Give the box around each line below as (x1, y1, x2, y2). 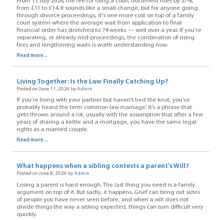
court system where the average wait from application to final (16, 20, 182, 26)
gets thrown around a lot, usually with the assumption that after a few (16, 112, 203, 118)
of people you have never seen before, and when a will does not (16, 196, 189, 203)
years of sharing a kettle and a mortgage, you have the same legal (16, 119, 196, 126)
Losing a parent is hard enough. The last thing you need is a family (16, 182, 195, 188)
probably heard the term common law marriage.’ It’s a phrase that (16, 105, 192, 111)
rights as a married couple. (16, 127, 88, 133)
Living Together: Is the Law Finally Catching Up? (16, 78, 168, 85)
